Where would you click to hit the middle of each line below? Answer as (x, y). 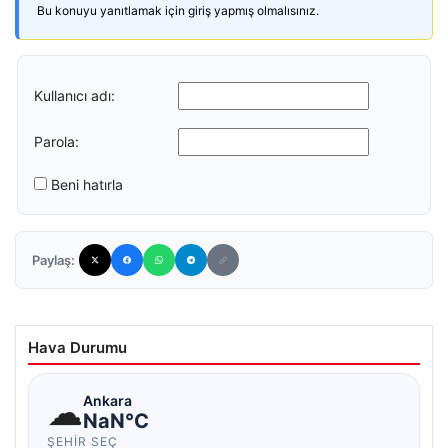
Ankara (107, 400)
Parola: (56, 141)
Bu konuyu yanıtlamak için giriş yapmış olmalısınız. (178, 10)
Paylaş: (53, 260)
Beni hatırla (87, 184)
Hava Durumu (77, 347)
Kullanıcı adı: (74, 95)
